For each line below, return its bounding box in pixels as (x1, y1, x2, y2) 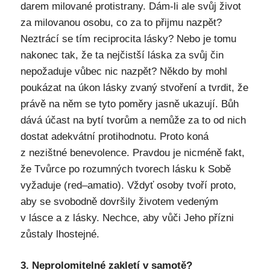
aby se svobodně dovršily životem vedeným (20, 195, 218, 207)
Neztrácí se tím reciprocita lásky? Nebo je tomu (20, 33, 236, 45)
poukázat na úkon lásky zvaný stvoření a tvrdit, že (20, 81, 248, 93)
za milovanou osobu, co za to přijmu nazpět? (20, 16, 222, 28)
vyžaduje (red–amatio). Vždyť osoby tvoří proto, (20, 179, 236, 191)
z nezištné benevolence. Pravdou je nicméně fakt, (20, 146, 245, 159)
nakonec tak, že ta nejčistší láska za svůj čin (20, 49, 224, 61)
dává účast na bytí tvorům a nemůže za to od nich (20, 114, 246, 126)
